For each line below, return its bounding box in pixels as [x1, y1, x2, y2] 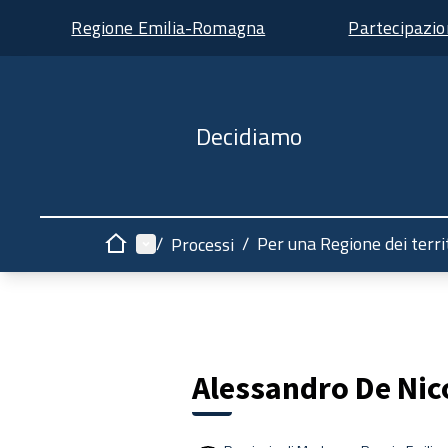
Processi [171, 230, 234, 258]
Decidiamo [196, 118, 302, 154]
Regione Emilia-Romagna [71, 13, 266, 41]
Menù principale [135, 229, 258, 256]
